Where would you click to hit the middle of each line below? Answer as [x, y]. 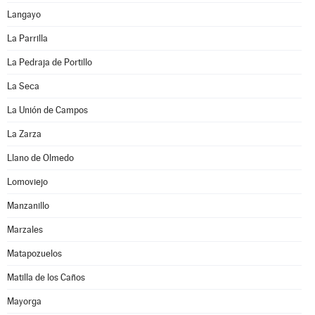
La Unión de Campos [47, 110]
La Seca [23, 86]
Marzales [25, 230]
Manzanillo [28, 206]
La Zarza [24, 134]
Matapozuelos [34, 253]
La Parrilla [27, 38]
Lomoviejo [27, 182]
